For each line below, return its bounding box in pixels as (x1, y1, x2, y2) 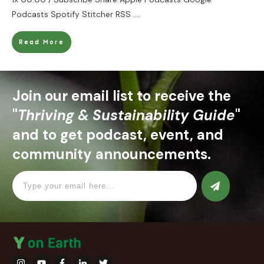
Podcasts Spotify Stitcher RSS (12, 8, 133, 19)
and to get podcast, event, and (12, 126, 223, 144)
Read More (19, 38, 64, 46)
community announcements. (12, 145, 211, 164)
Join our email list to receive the (12, 87, 231, 105)
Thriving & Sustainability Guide (18, 106, 235, 125)
